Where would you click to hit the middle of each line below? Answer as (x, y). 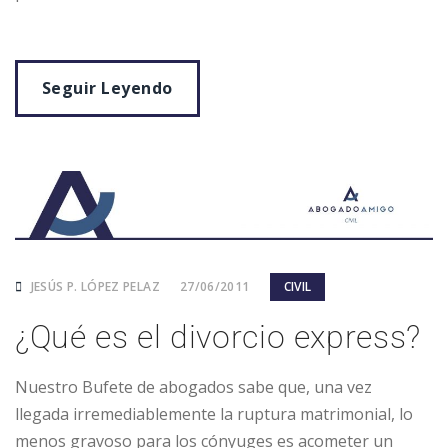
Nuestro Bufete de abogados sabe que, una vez (195, 386)
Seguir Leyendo (107, 87)
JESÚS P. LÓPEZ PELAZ (93, 286)
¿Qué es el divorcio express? (218, 336)
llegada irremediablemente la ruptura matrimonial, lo (214, 413)
